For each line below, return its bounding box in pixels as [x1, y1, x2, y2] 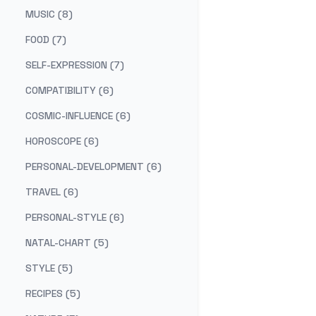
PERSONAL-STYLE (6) [25, 211, 124, 224]
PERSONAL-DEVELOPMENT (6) [25, 160, 162, 173]
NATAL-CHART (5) [25, 236, 109, 249]
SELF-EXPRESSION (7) [25, 59, 124, 71]
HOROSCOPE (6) [25, 135, 99, 147]
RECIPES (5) [25, 287, 80, 300]
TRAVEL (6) [25, 186, 78, 198]
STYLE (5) [25, 262, 73, 274]
